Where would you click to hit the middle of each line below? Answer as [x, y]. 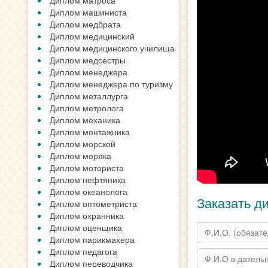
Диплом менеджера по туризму [111, 84]
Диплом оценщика [86, 227]
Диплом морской [83, 144]
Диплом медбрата [85, 24]
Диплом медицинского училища [112, 48]
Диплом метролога [87, 108]
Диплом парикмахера [92, 239]
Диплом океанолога [89, 191]
